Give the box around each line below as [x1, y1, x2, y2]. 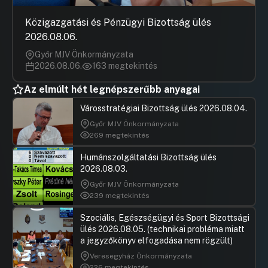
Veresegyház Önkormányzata [90, 252, 192, 261]
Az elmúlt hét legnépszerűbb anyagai [24, 84, 200, 96]
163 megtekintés [92, 61, 157, 71]
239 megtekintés [90, 191, 150, 200]
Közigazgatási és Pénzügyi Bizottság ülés [25, 17, 211, 29]
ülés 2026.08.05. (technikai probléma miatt [80, 224, 245, 234]
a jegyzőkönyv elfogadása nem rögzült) [80, 236, 233, 246]
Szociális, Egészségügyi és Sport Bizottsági [80, 213, 249, 223]
